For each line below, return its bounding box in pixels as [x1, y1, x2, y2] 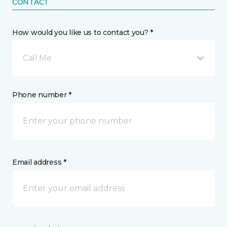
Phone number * [12, 90, 72, 99]
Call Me [23, 53, 52, 63]
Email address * [12, 158, 66, 167]
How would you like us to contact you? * [12, 28, 154, 37]
